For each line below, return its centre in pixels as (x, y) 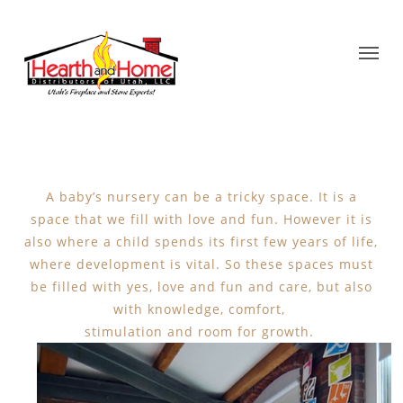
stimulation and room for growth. (201, 331)
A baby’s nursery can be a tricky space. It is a (201, 197)
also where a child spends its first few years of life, (201, 242)
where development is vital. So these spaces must (201, 264)
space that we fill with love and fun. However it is (201, 219)
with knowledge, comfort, (201, 309)
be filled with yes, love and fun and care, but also (201, 287)
